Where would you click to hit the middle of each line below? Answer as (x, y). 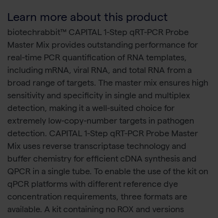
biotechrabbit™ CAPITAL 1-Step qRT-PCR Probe (98, 34)
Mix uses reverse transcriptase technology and (97, 147)
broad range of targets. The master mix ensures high (108, 84)
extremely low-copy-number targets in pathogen (101, 122)
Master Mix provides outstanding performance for (103, 46)
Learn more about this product (88, 19)
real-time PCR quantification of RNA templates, (97, 59)
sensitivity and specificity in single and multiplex (99, 97)
